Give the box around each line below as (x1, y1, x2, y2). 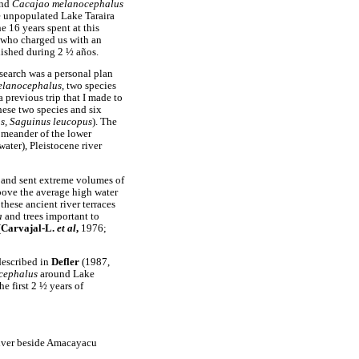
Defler (51, 256, 82, 268)
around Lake (40, 268, 95, 280)
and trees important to (2, 210, 99, 222)
